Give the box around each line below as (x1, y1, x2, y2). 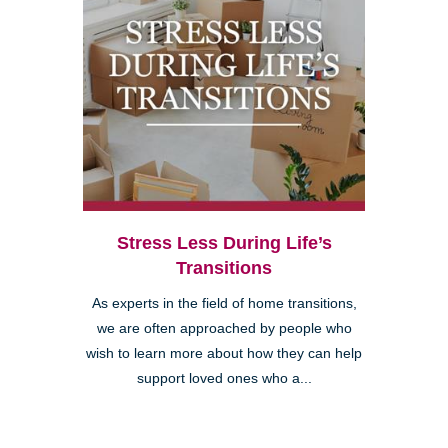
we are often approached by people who (96, 320, 352, 336)
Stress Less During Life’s (116, 232, 332, 253)
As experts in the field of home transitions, (91, 295, 357, 311)
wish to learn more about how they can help (86, 345, 362, 361)
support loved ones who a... (136, 370, 312, 386)
